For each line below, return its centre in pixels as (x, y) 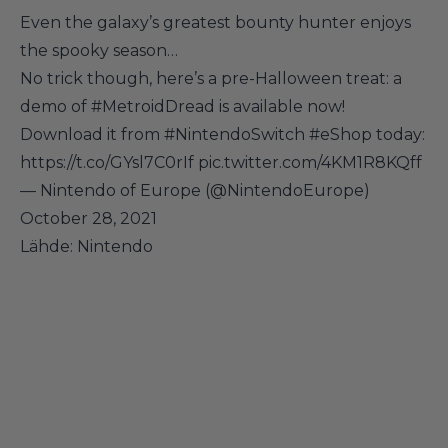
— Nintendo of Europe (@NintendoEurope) (195, 190)
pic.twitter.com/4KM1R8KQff (310, 162)
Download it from (92, 134)
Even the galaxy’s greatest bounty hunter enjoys (215, 22)
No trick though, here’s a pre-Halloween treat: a (211, 78)
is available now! (280, 106)
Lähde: (48, 246)
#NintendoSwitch (234, 134)
